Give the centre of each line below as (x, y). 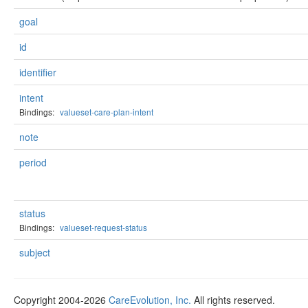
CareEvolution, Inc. (150, 300)
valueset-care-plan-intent (107, 112)
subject (35, 252)
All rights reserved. (233, 300)
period (33, 162)
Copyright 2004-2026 (61, 300)
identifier (38, 72)
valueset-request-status (103, 227)
